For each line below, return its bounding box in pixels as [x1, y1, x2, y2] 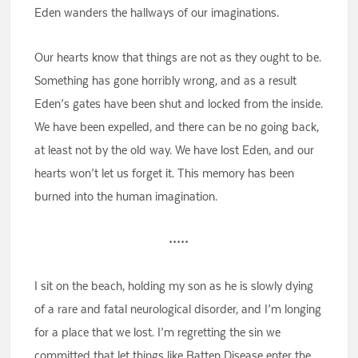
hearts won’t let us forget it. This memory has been [34, 165, 295, 181]
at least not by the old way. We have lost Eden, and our [34, 142, 315, 158]
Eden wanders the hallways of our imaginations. [34, 5, 280, 21]
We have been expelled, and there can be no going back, [34, 119, 320, 135]
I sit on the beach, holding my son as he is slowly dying [34, 278, 314, 294]
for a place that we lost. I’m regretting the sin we [34, 324, 281, 340]
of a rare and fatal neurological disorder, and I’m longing [34, 301, 322, 317]
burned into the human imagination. [34, 189, 218, 205]
